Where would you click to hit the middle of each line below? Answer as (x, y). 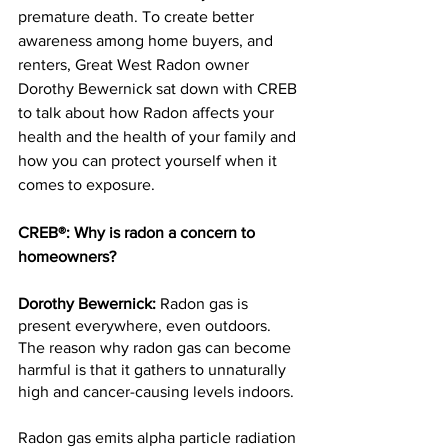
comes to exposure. (86, 184)
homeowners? (67, 256)
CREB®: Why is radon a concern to (138, 232)
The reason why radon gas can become (156, 347)
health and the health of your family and (159, 136)
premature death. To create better (138, 16)
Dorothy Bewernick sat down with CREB (159, 88)
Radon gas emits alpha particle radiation (159, 437)
